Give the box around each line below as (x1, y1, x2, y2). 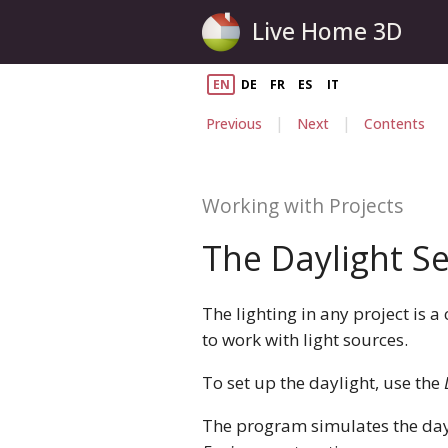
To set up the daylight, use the (202, 370, 444, 394)
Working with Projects (202, 192, 403, 219)
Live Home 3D (252, 15, 402, 47)
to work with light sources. (202, 327, 408, 351)
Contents (363, 114, 425, 134)
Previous (205, 114, 262, 134)
